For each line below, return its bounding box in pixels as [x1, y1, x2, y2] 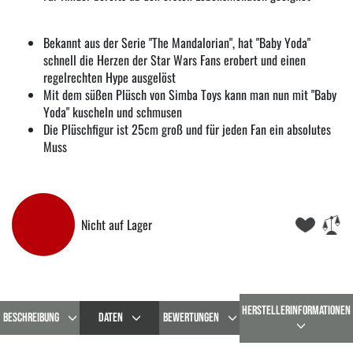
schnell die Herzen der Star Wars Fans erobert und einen [43, 50, 306, 69]
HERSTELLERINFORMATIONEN [241, 303, 351, 318]
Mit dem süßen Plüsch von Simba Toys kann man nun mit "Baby [43, 84, 336, 104]
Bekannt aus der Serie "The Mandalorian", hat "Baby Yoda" [43, 32, 310, 52]
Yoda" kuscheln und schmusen [43, 102, 182, 121]
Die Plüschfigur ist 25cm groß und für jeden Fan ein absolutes [43, 119, 331, 139]
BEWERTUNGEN [162, 310, 219, 326]
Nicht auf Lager [81, 214, 152, 234]
